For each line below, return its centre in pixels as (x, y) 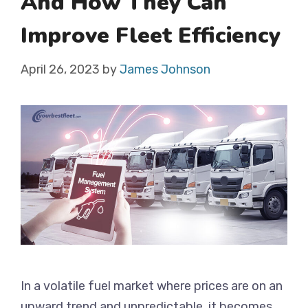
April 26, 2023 (60, 69)
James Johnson (165, 69)
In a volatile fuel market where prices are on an (152, 286)
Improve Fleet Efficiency (151, 35)
